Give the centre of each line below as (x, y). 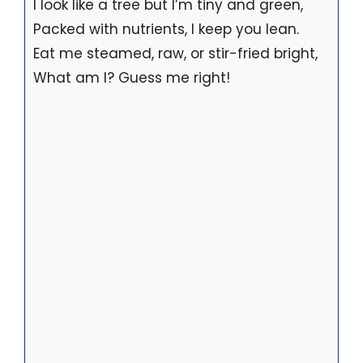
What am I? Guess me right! (132, 78)
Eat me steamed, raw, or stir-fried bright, (175, 54)
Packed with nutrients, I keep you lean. (166, 30)
